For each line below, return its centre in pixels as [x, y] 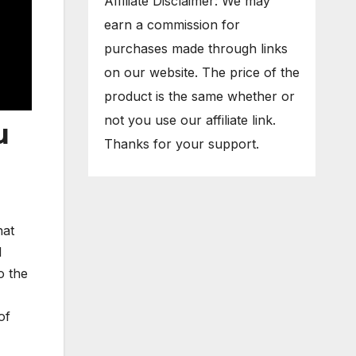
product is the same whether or [199, 97]
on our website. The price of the [201, 73]
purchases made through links [195, 49]
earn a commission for [172, 25]
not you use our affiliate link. [190, 120]
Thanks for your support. [181, 144]
